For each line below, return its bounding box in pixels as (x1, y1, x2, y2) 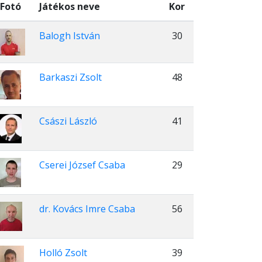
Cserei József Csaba (39, 158, 125, 171)
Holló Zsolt (39, 246, 87, 259)
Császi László (39, 115, 97, 127)
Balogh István (39, 29, 100, 42)
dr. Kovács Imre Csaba (39, 202, 135, 215)
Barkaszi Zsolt (39, 71, 102, 84)
